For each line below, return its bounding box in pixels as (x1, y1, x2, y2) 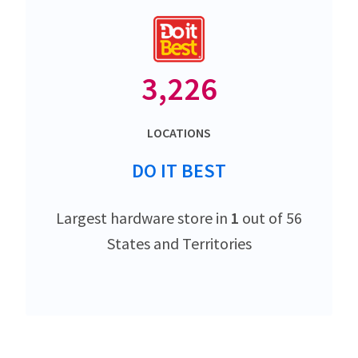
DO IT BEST (132, 158, 226, 184)
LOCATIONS (147, 125, 211, 141)
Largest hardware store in (56, 208, 231, 229)
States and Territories (106, 233, 252, 254)
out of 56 (239, 208, 302, 229)
